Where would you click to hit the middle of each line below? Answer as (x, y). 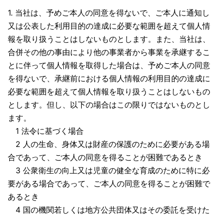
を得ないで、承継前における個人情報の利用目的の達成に (109, 78)
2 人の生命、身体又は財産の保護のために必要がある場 (109, 144)
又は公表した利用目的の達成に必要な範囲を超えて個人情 (109, 26)
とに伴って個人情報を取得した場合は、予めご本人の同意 (109, 65)
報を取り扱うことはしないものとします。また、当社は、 (109, 39)
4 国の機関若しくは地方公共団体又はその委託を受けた (109, 210)
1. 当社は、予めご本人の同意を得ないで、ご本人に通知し (109, 13)
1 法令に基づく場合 (46, 131)
